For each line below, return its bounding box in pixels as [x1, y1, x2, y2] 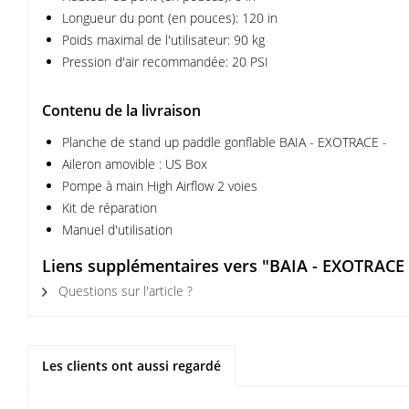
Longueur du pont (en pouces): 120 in [62, 9, 278, 26]
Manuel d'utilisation [62, 221, 173, 238]
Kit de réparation [62, 199, 157, 216]
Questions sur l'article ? [55, 282, 193, 299]
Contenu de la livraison [42, 100, 201, 121]
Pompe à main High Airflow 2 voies [62, 177, 257, 194]
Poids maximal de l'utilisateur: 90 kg [62, 31, 265, 48]
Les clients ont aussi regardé [42, 357, 221, 374]
